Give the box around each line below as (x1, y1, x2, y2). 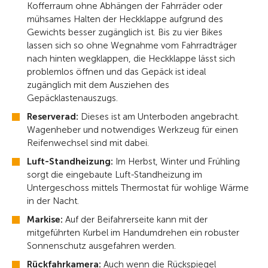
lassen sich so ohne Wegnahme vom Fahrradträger (27, 40, 237, 51)
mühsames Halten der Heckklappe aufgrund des (27, 14, 223, 25)
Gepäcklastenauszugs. (27, 93, 118, 104)
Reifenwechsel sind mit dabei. (27, 138, 149, 149)
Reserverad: (27, 111, 78, 123)
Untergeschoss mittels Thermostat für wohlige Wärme (27, 182, 249, 194)
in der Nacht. (27, 196, 79, 207)
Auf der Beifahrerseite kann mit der (63, 214, 208, 226)
